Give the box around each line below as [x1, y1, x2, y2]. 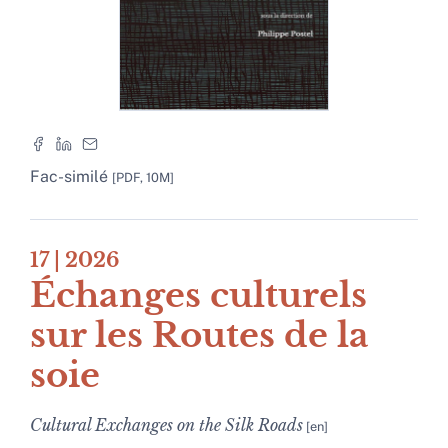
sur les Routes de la [30, 314, 369, 357]
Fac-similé [30, 167, 112, 187]
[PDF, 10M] [112, 170, 174, 186]
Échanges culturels [30, 274, 367, 317]
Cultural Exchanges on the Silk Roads [30, 415, 303, 436]
